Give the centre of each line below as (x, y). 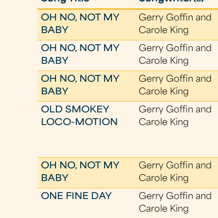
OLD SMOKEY (75, 110)
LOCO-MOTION (80, 123)
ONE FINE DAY (77, 197)
